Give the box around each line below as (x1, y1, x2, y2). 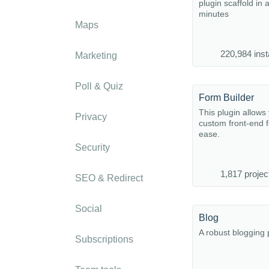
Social (75, 204, 102, 214)
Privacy (75, 112, 107, 122)
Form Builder (199, 92, 254, 103)
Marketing (75, 50, 117, 61)
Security (75, 142, 110, 153)
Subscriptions (75, 234, 133, 244)
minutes (199, 9, 229, 19)
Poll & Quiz (75, 81, 123, 91)
